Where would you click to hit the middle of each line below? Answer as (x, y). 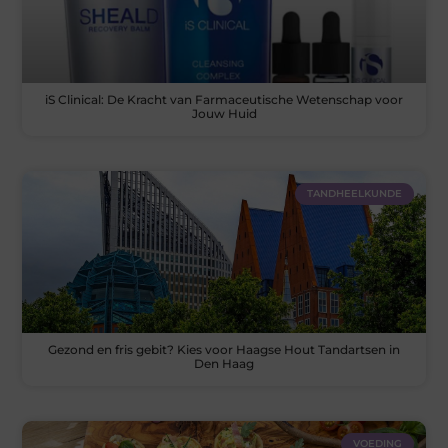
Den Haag (224, 363)
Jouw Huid (224, 114)
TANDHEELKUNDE (354, 194)
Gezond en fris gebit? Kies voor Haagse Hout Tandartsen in (224, 349)
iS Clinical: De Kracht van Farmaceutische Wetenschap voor (224, 100)
